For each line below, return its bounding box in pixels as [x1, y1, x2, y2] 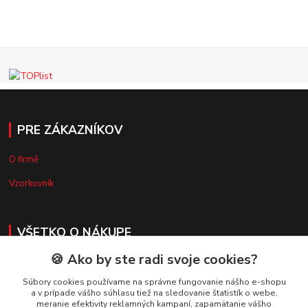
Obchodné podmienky [9, 280, 98, 293]
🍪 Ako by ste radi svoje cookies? [50, 250, 258, 269]
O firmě [9, 153, 39, 166]
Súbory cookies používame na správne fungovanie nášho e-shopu [22, 276, 286, 287]
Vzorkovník [9, 177, 54, 190]
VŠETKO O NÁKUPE [16, 224, 131, 241]
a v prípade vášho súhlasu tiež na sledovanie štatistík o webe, [30, 287, 278, 298]
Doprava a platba [9, 256, 80, 269]
